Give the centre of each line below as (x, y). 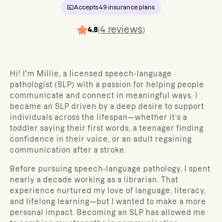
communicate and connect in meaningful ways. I (104, 96)
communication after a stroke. (68, 150)
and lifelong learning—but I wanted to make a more (108, 202)
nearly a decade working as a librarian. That (94, 180)
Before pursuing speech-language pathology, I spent (110, 169)
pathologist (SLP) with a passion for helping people (107, 85)
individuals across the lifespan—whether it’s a (99, 117)
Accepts (87, 7)
